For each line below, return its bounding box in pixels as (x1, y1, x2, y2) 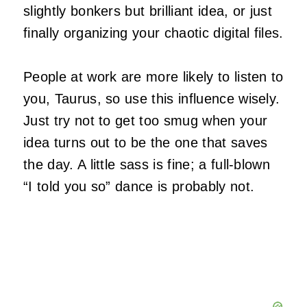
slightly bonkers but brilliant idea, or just (23, 3, 273, 19)
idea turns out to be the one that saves (23, 135, 268, 151)
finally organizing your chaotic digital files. (23, 25, 284, 41)
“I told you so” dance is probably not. (23, 179, 255, 195)
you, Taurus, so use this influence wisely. (23, 91, 280, 107)
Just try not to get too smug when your (23, 113, 268, 129)
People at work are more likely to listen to (23, 69, 284, 85)
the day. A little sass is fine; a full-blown (23, 157, 271, 173)
